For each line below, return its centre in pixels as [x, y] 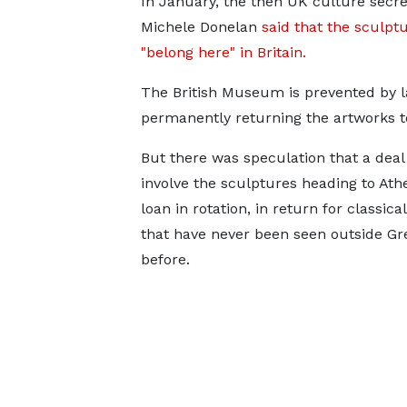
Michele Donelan [201, 26]
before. [165, 259]
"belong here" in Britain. [223, 52]
